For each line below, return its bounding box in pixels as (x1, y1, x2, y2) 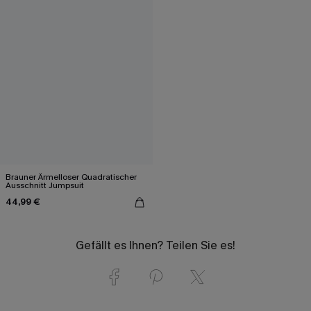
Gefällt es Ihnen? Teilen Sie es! (76, 237, 235, 253)
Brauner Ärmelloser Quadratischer (6, 171, 137, 183)
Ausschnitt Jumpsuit (6, 179, 84, 191)
